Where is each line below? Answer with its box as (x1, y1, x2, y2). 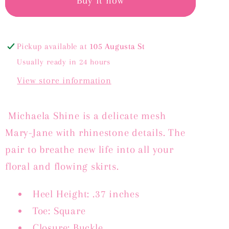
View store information (17, 75, 111, 86)
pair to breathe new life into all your (5, 144, 174, 156)
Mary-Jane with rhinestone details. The (5, 127, 186, 139)
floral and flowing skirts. (5, 161, 119, 173)
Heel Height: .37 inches (32, 188, 140, 200)
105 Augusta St (89, 41, 145, 51)
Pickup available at (17, 41, 89, 51)
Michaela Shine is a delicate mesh (5, 110, 166, 122)
